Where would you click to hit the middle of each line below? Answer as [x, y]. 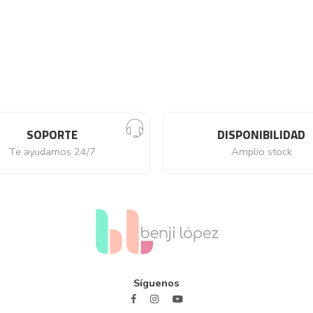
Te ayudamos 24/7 [52, 151]
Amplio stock [261, 151]
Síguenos [156, 283]
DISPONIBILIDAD [261, 134]
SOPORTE [52, 134]
